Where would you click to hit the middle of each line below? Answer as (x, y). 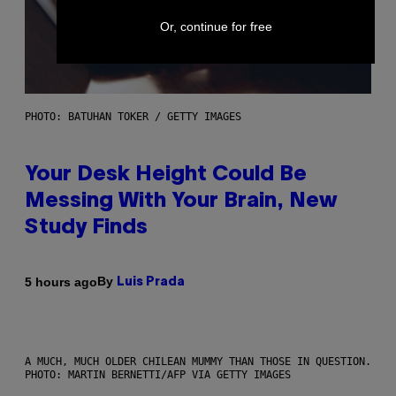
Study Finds (86, 228)
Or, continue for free (216, 26)
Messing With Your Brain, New (181, 202)
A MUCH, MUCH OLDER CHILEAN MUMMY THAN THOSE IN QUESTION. (198, 362)
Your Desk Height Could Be (166, 175)
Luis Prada (151, 283)
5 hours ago (61, 282)
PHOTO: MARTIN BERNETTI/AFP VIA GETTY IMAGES (158, 375)
